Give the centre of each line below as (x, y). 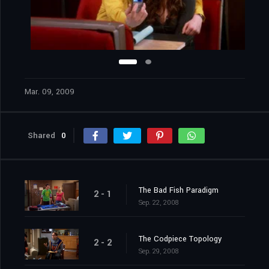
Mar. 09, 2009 (50, 92)
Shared (41, 136)
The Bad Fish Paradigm (179, 191)
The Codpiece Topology (180, 239)
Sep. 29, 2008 (159, 252)
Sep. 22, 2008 (159, 203)
